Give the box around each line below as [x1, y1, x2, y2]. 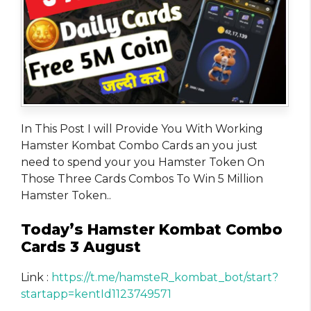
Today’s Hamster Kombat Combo [21, 220, 283, 238]
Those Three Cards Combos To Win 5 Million [21, 171, 263, 185]
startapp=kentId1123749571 [21, 287, 171, 301]
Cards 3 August [21, 237, 141, 255]
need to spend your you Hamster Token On [21, 155, 264, 169]
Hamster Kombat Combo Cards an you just [21, 138, 258, 152]
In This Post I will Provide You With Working [21, 121, 263, 135]
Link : [21, 270, 51, 284]
